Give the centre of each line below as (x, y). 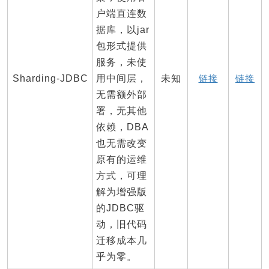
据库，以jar (123, 30)
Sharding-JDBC (50, 78)
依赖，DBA (122, 127)
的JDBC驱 (120, 208)
